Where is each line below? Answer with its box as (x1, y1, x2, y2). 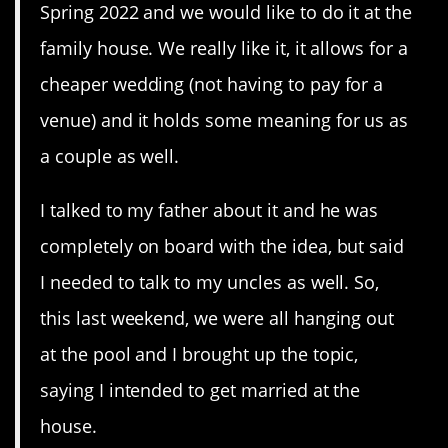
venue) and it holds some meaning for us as (40, 108, 409, 133)
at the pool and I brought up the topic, (40, 342, 359, 367)
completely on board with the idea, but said (40, 234, 405, 259)
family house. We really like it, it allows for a (40, 36, 408, 61)
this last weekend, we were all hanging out (40, 306, 395, 331)
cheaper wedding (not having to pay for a (40, 72, 384, 97)
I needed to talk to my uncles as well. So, (40, 270, 380, 295)
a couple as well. (40, 144, 180, 169)
